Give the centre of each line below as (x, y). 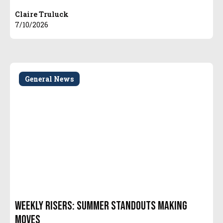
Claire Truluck (42, 14)
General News (50, 79)
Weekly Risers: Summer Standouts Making (101, 206)
